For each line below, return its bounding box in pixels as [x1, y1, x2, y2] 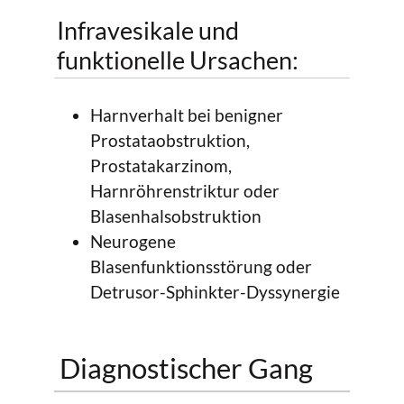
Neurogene [90, 230, 176, 252]
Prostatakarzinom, [90, 154, 232, 176]
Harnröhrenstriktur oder [90, 179, 280, 201]
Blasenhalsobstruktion [90, 205, 262, 226]
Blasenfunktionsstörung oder [90, 255, 312, 277]
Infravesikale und [56, 15, 239, 46]
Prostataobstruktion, [90, 129, 250, 151]
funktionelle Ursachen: [56, 45, 298, 76]
